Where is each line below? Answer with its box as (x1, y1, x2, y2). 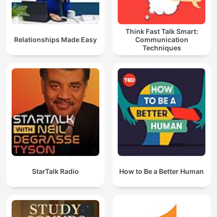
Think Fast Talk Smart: (125, 27, 198, 36)
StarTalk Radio (32, 167, 79, 176)
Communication (135, 35, 188, 44)
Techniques (142, 44, 181, 52)
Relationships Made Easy (14, 35, 97, 44)
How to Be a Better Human (119, 167, 204, 176)
